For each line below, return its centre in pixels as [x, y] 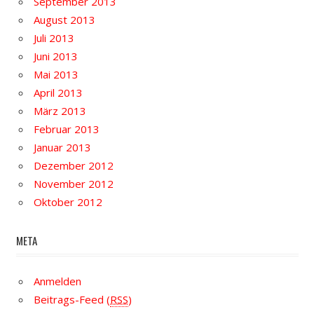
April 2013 [58, 93]
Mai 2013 [56, 75]
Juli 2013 [54, 38]
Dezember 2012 [74, 166]
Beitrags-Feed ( [72, 300]
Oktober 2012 [68, 202]
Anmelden [57, 281]
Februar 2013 [67, 129]
